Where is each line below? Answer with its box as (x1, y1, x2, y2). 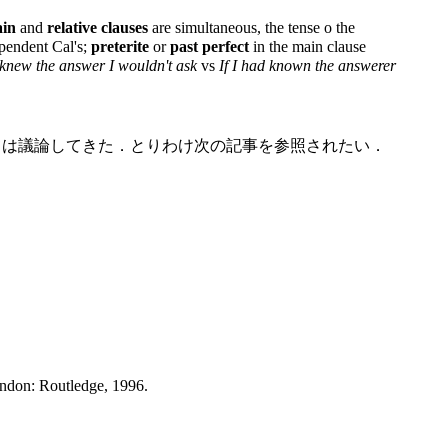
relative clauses (47, 19, 148, 37)
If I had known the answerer (219, 57, 396, 75)
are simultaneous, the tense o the (148, 19, 355, 37)
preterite (91, 38, 149, 56)
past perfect (170, 38, 249, 56)
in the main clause (249, 38, 366, 56)
